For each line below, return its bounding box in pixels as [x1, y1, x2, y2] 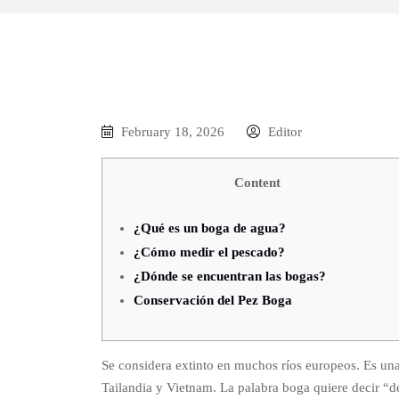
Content [234, 175, 281, 190]
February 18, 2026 [121, 125, 224, 139]
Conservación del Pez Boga [134, 293, 292, 307]
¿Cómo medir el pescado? [134, 245, 285, 259]
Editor [265, 125, 302, 139]
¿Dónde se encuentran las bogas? [134, 269, 326, 283]
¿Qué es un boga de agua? [134, 221, 286, 235]
